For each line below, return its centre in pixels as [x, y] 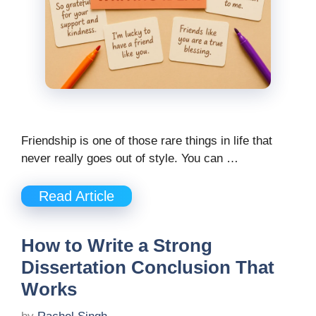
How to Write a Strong [117, 245]
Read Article [77, 196]
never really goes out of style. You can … [130, 159]
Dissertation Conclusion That [148, 267]
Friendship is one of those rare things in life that [147, 141]
